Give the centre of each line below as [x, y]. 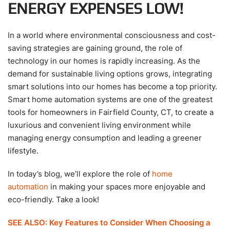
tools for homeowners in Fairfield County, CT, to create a [111, 112]
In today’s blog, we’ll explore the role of [80, 174]
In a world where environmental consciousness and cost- [112, 35]
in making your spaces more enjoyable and [127, 186]
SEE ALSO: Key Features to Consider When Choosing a [109, 222]
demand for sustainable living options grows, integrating [110, 73]
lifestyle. [24, 150]
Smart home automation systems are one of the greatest [110, 99]
